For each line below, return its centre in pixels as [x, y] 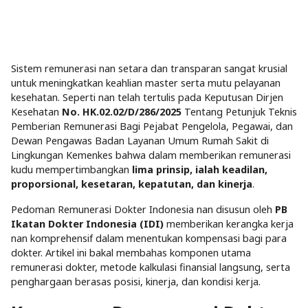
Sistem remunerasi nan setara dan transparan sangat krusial [149, 69]
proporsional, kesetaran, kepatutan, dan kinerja [132, 184]
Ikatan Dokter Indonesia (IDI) [87, 224]
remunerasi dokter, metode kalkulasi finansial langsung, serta [151, 267]
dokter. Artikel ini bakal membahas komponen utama [131, 253]
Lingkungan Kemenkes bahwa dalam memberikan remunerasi [151, 155]
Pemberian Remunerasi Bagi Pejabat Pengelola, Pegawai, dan [152, 126]
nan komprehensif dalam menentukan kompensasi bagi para [149, 239]
